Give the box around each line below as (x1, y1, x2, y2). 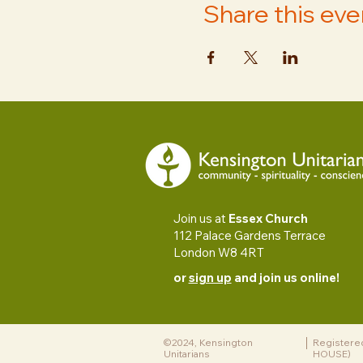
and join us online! (231, 270, 340, 286)
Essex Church (228, 211, 308, 227)
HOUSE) (313, 348, 351, 361)
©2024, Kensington (164, 336, 253, 349)
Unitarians (164, 348, 210, 361)
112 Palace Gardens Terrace (173, 228, 326, 244)
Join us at (173, 211, 228, 227)
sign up (188, 270, 232, 286)
